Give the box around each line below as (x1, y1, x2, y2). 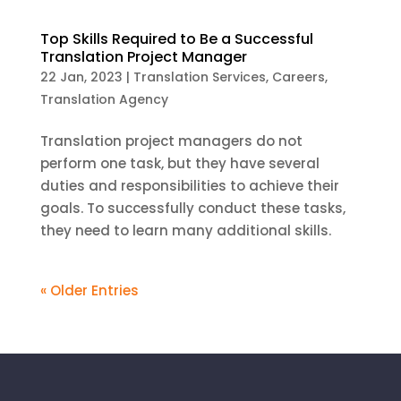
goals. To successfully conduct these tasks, (39, 199, 346, 218)
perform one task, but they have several (39, 154, 320, 173)
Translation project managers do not (39, 132, 303, 150)
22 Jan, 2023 (39, 68, 123, 86)
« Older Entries (39, 281, 139, 300)
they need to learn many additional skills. (39, 221, 331, 240)
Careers (271, 68, 325, 86)
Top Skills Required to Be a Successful (39, 29, 313, 49)
